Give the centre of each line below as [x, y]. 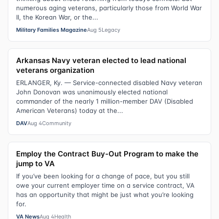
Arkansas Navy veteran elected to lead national [101, 61]
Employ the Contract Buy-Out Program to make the [107, 154]
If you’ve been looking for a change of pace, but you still [103, 176]
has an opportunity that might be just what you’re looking [105, 195]
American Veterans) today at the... [70, 111]
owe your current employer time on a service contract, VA [105, 186]
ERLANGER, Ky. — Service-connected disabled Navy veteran [109, 83]
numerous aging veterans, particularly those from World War [109, 8]
